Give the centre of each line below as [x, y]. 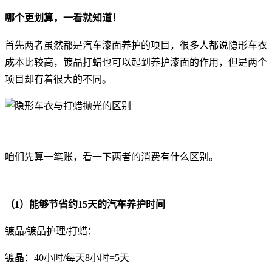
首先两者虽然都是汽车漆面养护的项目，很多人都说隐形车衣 [136, 46]
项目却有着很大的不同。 [58, 80]
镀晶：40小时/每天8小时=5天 [67, 258]
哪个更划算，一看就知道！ [63, 18]
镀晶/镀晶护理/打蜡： [51, 231]
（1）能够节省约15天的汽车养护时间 [85, 205]
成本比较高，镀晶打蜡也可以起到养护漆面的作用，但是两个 [136, 63]
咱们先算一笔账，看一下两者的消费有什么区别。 [112, 157]
